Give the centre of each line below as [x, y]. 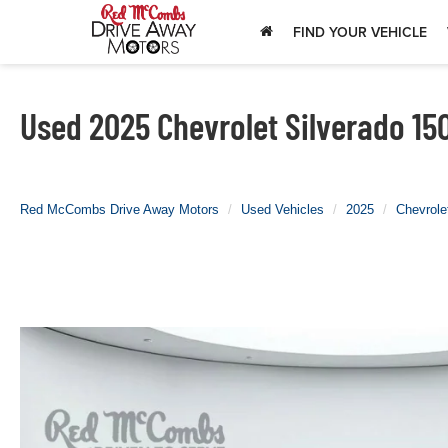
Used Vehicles [282, 209]
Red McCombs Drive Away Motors [119, 209]
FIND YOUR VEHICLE [360, 32]
